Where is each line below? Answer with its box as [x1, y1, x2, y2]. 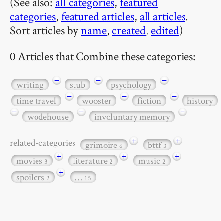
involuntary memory [94, 110, 170, 123]
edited [151, 22, 179, 37]
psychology [111, 78, 151, 91]
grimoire [85, 138, 119, 151]
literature [73, 154, 110, 167]
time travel [16, 94, 56, 107]
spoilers [16, 170, 46, 183]
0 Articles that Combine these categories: [10, 48, 196, 64]
